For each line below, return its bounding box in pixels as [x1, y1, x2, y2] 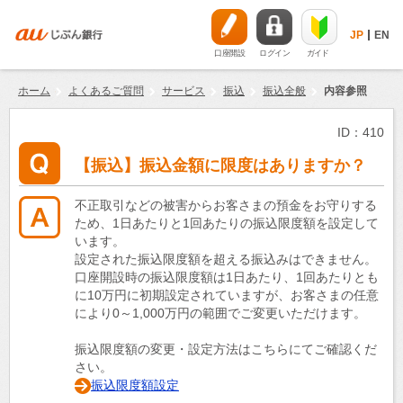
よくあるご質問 [68, 85, 144, 97]
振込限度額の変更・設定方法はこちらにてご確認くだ [75, 341, 377, 356]
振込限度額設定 [91, 377, 179, 392]
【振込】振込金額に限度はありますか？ [75, 157, 366, 175]
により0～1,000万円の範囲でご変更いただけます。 [75, 305, 366, 320]
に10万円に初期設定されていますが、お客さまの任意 [75, 287, 379, 302]
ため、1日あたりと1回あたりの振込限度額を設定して [75, 215, 379, 230]
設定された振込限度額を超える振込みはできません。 [75, 251, 377, 266]
